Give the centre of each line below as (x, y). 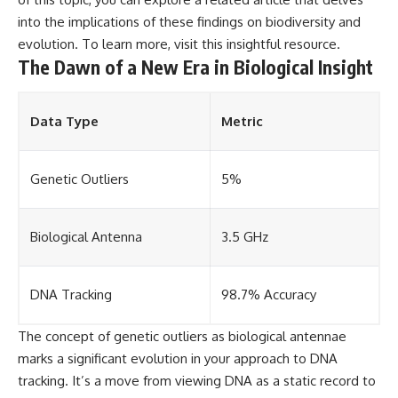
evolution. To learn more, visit (110, 44)
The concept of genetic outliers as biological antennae (182, 336)
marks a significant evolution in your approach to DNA (178, 358)
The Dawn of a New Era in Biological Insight (195, 68)
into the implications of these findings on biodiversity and (189, 22)
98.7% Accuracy (269, 294)
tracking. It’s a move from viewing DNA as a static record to (197, 380)
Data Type (64, 121)
